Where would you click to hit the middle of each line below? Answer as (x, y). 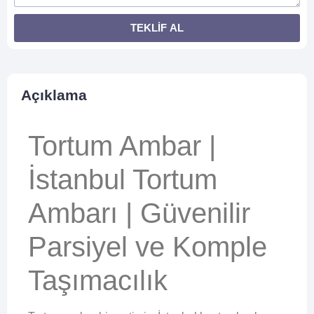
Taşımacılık (98, 280)
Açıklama (54, 95)
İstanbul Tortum (123, 179)
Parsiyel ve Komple (148, 246)
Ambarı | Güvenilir (139, 213)
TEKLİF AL (157, 28)
